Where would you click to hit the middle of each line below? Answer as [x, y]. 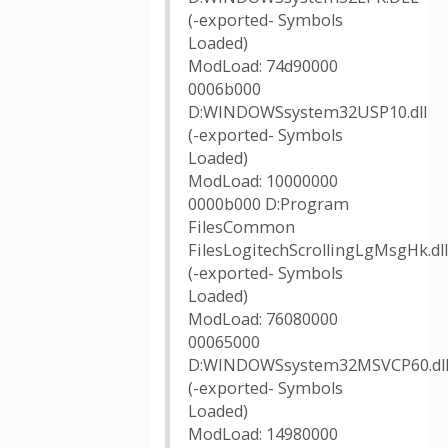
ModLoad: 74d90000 [263, 66]
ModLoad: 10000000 [263, 181]
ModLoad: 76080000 [263, 319]
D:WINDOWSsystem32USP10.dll [307, 112]
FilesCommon [241, 227]
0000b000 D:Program [268, 204]
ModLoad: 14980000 [263, 434]
